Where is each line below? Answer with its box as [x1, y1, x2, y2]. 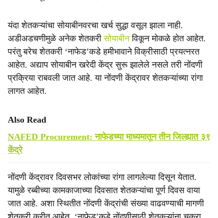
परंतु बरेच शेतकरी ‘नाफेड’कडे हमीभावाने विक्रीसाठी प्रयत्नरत [8, 47, 200, 56]
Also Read [8, 115, 46, 125]
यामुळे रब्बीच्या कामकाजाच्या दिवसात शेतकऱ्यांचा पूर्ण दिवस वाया [8, 185, 200, 195]
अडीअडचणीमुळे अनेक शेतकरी [8, 34, 104, 43]
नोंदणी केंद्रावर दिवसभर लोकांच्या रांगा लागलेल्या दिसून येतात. [8, 172, 197, 182]
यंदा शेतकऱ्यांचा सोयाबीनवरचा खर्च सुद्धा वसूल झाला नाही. [8, 20, 183, 30]
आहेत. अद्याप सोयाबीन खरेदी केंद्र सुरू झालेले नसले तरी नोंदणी [8, 60, 202, 70]
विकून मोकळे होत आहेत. [129, 34, 206, 43]
